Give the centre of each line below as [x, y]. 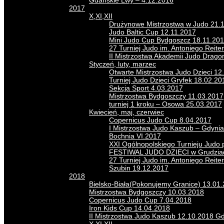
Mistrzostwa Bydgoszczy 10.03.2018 [146, 192]
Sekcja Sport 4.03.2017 [146, 88]
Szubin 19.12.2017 [139, 168]
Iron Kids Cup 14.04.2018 [129, 208]
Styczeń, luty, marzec [122, 64]
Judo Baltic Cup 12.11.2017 [152, 32]
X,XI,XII [101, 16]
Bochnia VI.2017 [135, 136]
